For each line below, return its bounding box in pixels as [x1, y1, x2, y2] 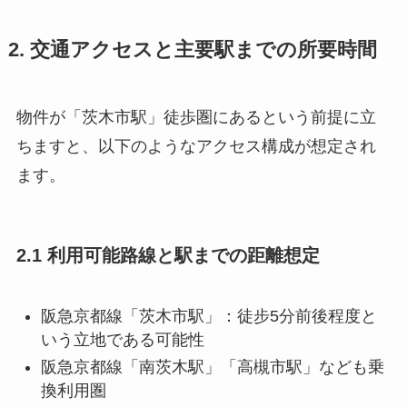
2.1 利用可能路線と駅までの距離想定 [15, 245, 320, 266]
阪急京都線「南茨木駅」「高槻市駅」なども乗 [40, 358, 384, 377]
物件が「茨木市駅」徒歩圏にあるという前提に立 [15, 108, 376, 127]
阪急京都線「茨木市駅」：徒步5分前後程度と [40, 306, 377, 325]
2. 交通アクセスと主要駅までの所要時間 [7, 39, 377, 62]
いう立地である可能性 [40, 330, 204, 349]
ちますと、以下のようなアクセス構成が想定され [15, 137, 376, 156]
